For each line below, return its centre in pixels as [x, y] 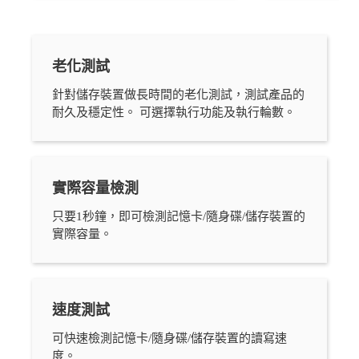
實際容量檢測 [96, 188]
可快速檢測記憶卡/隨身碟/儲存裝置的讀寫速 [170, 338]
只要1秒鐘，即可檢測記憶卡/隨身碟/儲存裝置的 [179, 216]
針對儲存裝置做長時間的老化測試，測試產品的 [179, 94]
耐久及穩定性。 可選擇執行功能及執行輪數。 [174, 112]
